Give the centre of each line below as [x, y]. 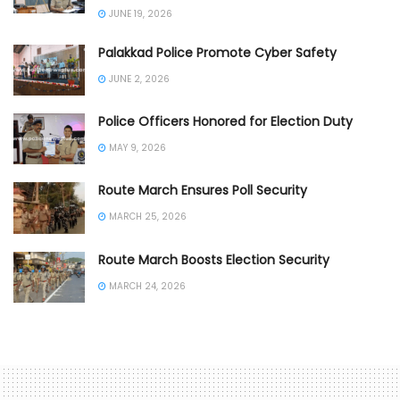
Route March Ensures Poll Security [203, 191]
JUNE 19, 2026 [139, 13]
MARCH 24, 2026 [146, 286]
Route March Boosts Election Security [214, 259]
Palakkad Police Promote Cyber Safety [217, 52]
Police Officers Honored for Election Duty [225, 122]
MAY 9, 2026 [136, 148]
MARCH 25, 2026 [146, 217]
